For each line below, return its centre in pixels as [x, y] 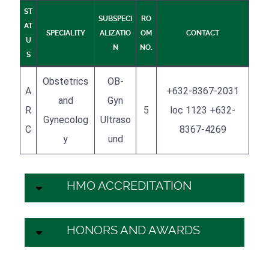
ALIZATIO [115, 33]
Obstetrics [65, 81]
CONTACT [203, 33]
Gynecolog [65, 119]
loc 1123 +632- [203, 110]
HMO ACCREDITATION [129, 185]
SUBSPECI [115, 18]
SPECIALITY [65, 33]
